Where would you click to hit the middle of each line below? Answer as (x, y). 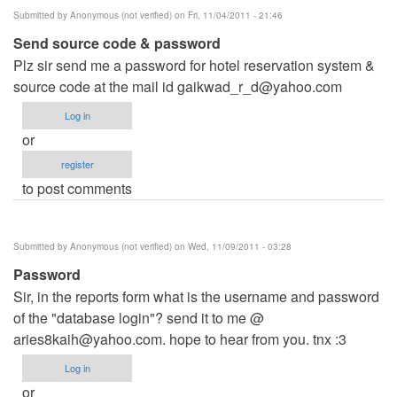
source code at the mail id (95, 86)
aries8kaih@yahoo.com (88, 339)
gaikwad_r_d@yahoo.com (260, 86)
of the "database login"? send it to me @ (139, 317)
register (77, 163)
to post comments (77, 188)
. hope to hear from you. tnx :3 (254, 339)
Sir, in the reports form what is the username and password (196, 296)
